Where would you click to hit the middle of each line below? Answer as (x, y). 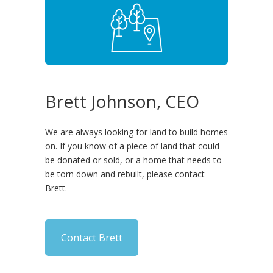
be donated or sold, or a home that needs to (133, 160)
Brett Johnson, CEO (122, 101)
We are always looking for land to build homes (136, 132)
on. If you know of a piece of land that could (132, 146)
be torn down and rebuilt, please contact (125, 174)
